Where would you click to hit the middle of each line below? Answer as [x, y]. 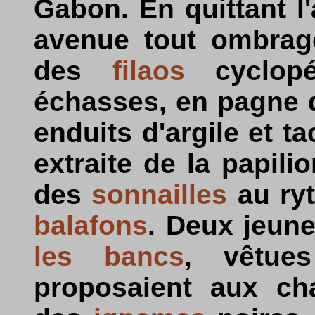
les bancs [109, 256]
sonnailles [160, 194]
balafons [91, 225]
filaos [148, 71]
